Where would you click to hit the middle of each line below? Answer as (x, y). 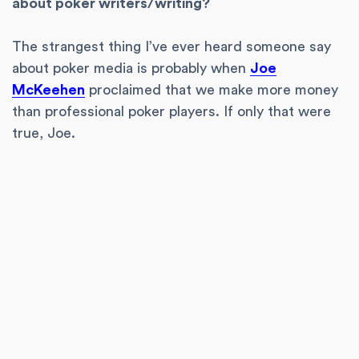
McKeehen (48, 90)
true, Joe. (44, 133)
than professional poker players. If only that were (171, 112)
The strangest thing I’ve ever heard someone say (171, 47)
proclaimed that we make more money (212, 90)
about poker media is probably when (131, 69)
